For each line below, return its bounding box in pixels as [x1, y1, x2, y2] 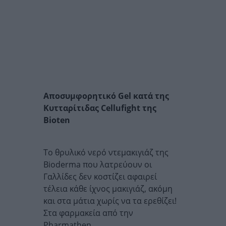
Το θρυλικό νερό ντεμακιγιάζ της [43, 147, 168, 158]
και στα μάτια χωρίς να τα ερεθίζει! [43, 195, 177, 206]
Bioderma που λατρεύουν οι [43, 159, 152, 170]
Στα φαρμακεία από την [43, 207, 133, 218]
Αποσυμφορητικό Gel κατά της [43, 90, 169, 101]
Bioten [43, 115, 70, 126]
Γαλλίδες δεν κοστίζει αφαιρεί [43, 171, 157, 182]
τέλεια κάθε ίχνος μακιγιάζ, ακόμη [43, 183, 173, 194]
